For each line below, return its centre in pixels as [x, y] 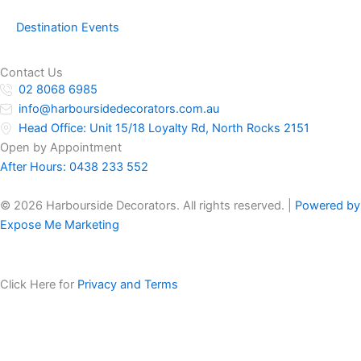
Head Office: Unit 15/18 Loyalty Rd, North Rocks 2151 [164, 129]
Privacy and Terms [128, 284]
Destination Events [68, 28]
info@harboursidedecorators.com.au [119, 109]
